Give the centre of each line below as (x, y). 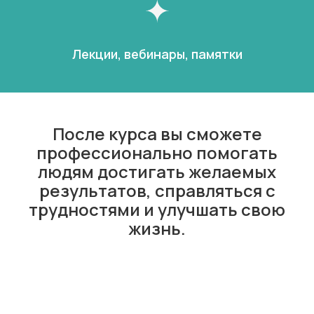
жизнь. (157, 228)
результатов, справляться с (157, 191)
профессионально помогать (157, 153)
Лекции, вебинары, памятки (157, 54)
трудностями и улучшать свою (157, 210)
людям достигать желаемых (157, 172)
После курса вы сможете (157, 134)
